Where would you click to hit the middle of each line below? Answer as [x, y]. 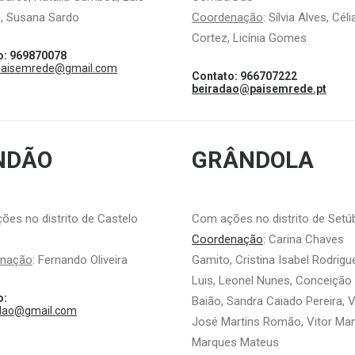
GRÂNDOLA [253, 160]
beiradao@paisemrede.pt [259, 89]
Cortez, [212, 38]
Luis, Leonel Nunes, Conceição [272, 281]
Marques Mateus [235, 342]
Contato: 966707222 [244, 76]
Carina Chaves [306, 239]
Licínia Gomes [270, 38]
